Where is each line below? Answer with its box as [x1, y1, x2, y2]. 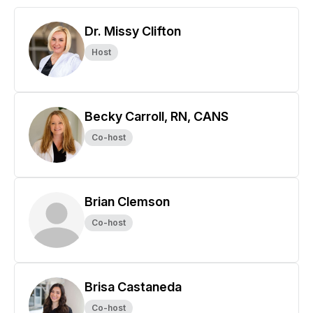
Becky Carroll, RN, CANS [85, 109, 228, 124]
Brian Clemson [85, 194, 170, 209]
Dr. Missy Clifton [85, 24, 181, 38]
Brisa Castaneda [85, 279, 182, 294]
